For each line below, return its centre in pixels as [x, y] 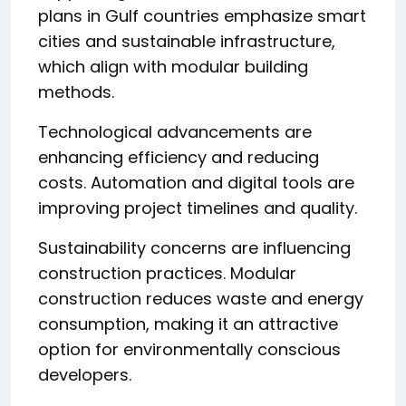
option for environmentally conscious [189, 349]
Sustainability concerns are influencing [194, 247]
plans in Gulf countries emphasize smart [202, 15]
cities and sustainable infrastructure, [187, 41]
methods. [76, 92]
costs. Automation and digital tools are [196, 182]
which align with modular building [173, 66]
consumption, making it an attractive [188, 324]
